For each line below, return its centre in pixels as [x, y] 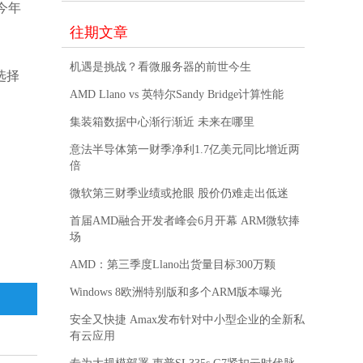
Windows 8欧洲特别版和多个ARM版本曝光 [176, 293]
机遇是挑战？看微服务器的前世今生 [160, 67]
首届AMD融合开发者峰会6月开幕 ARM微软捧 [185, 221]
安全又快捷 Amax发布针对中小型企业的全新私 [187, 320]
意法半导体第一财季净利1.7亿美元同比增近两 [185, 150]
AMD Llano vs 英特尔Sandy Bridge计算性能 [177, 95]
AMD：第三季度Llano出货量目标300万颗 [173, 265]
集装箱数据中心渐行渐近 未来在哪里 [162, 122]
